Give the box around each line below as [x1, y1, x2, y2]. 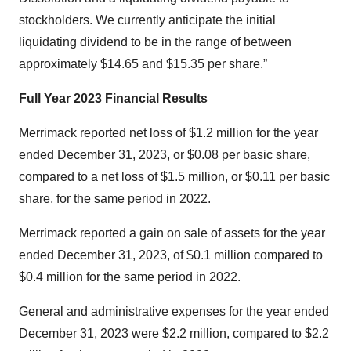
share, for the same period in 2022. [19, 192, 211, 205]
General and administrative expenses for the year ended [19, 305, 329, 318]
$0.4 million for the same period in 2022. [19, 270, 241, 284]
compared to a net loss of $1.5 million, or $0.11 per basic [19, 170, 330, 183]
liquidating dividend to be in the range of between [19, 35, 291, 49]
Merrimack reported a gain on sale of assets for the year [19, 226, 325, 240]
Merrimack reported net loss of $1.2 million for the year [19, 126, 318, 139]
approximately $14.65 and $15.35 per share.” [19, 57, 267, 71]
